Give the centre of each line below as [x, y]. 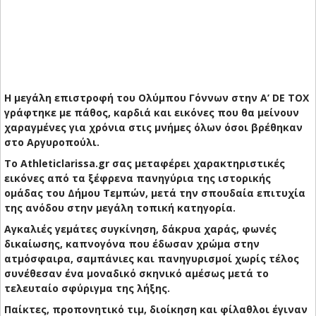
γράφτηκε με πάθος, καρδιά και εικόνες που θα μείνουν [152, 113]
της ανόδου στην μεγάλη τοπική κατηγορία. [120, 208]
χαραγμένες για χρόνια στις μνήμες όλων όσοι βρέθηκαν [153, 128]
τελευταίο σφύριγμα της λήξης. [87, 288]
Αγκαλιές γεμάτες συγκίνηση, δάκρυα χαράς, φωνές [140, 229]
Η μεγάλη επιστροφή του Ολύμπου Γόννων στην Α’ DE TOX [157, 98]
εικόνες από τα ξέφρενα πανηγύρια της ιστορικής [138, 178]
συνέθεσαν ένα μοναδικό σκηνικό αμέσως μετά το [136, 274]
